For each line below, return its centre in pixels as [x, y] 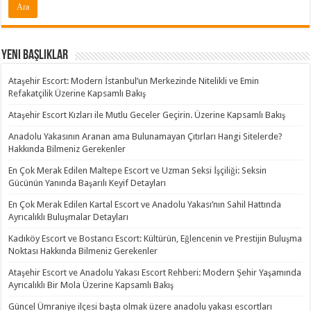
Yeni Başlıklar [35, 56]
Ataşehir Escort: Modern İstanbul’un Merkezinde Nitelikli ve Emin [134, 81]
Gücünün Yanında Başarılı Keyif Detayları [87, 183]
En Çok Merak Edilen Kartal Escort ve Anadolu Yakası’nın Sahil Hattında [145, 204]
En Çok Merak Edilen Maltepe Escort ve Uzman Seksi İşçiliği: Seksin [138, 170]
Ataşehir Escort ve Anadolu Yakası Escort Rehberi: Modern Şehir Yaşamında [155, 272]
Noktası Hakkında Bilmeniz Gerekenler [83, 251]
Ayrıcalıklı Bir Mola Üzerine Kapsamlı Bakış [91, 285]
